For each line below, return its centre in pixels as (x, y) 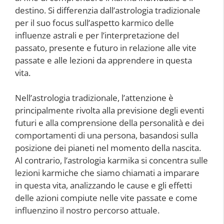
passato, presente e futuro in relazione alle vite (106, 47)
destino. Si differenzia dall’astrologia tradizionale (108, 10)
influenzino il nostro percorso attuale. (87, 210)
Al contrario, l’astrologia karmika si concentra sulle (111, 160)
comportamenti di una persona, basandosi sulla (106, 135)
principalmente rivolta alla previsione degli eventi (109, 110)
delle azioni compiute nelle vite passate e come (106, 198)
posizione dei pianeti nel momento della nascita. (108, 148)
